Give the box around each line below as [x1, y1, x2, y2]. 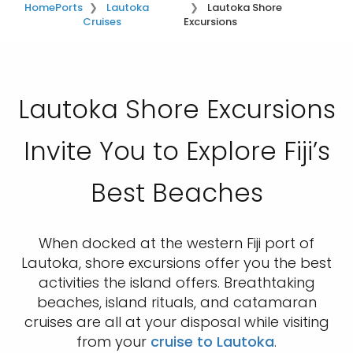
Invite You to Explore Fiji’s [23, 133, 330, 169]
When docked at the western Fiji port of [39, 233, 314, 254]
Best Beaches [90, 175, 263, 211]
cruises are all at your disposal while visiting [24, 312, 329, 333]
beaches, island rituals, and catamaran [36, 292, 317, 313]
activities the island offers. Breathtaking [38, 273, 315, 293]
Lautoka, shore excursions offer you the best [21, 253, 332, 273]
